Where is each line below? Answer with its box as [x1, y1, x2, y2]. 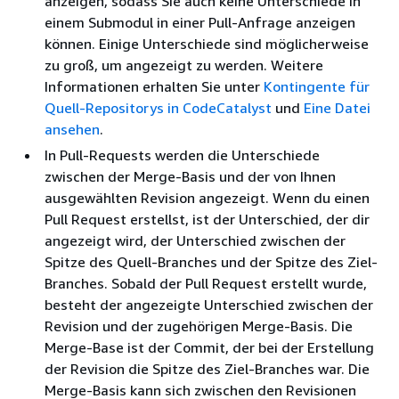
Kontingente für [264, 77, 370, 95]
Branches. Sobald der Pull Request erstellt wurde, [45, 273, 367, 292]
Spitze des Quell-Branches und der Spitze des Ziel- [45, 252, 378, 271]
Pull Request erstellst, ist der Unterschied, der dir [45, 209, 370, 228]
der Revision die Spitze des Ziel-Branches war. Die [45, 359, 370, 378]
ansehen [45, 119, 100, 138]
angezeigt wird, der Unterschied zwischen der [45, 231, 346, 249]
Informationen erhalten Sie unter [45, 77, 264, 95]
